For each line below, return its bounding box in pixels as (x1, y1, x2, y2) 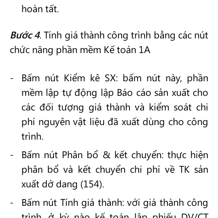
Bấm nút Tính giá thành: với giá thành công (21, 195, 208, 208)
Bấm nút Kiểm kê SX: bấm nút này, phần (21, 71, 208, 84)
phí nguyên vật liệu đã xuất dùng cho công (21, 114, 208, 127)
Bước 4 (10, 28, 40, 41)
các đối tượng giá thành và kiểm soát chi (21, 100, 208, 113)
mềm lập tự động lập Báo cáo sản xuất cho (21, 85, 208, 98)
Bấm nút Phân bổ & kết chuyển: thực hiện (21, 147, 208, 161)
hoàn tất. (21, 1, 59, 15)
